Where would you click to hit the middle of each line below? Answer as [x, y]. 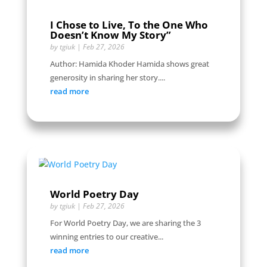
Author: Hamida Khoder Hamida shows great [129, 64]
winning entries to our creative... [106, 237]
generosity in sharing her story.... [107, 78]
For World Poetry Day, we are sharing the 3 [125, 223]
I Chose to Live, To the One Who [129, 25]
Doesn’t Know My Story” [110, 35]
